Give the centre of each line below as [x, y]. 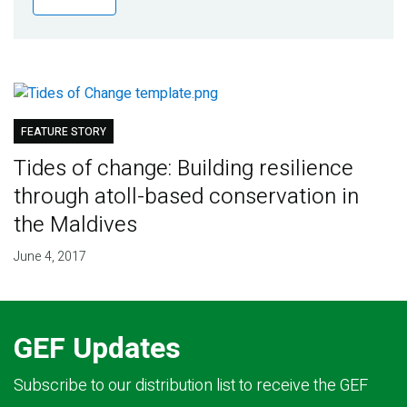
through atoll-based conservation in [186, 197]
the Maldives [75, 225]
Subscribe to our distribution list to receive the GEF [191, 386]
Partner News [76, 97]
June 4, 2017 [50, 257]
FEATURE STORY [63, 132]
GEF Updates [97, 349]
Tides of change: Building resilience [183, 169]
